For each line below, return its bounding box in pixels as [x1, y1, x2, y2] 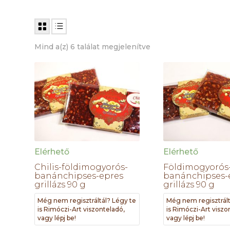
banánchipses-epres [34, 170, 124, 181]
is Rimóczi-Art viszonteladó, [37, 205, 125, 213]
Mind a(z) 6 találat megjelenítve [34, 42, 151, 52]
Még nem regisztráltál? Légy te [37, 196, 137, 204]
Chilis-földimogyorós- [34, 162, 128, 172]
